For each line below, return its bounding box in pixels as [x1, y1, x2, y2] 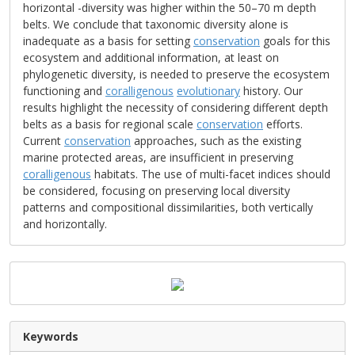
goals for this [260, 33, 330, 48]
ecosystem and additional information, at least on [23, 50, 279, 65]
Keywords [23, 329, 78, 344]
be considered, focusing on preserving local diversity [23, 183, 290, 198]
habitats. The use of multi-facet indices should [91, 166, 330, 181]
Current [23, 133, 64, 148]
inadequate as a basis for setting [23, 33, 193, 48]
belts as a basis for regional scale [23, 116, 197, 132]
